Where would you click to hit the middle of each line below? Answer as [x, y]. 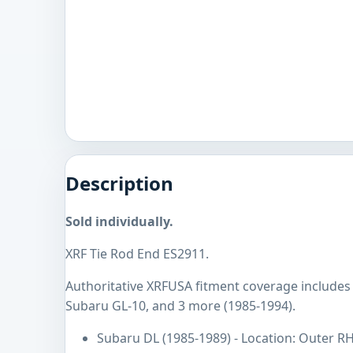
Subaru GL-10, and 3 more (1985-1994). [180, 306]
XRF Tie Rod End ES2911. [137, 254]
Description [119, 184]
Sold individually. [119, 222]
